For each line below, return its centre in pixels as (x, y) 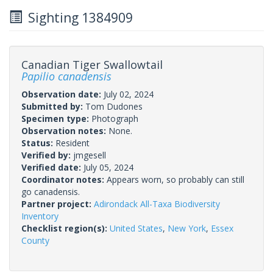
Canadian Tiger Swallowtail (92, 64)
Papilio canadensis (66, 76)
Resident (73, 143)
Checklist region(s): (66, 228)
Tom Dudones (114, 106)
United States (136, 228)
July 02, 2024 (129, 94)
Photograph (115, 118)
